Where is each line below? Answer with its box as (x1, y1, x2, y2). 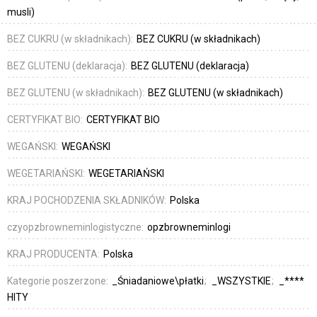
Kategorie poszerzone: (7, 275, 110, 287)
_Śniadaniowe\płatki (112, 275, 206, 287)
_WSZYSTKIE (212, 275, 273, 287)
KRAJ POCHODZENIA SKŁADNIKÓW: (7, 195, 168, 207)
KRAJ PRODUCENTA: (7, 248, 102, 260)
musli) (7, 6, 35, 18)
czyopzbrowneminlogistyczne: (7, 221, 146, 234)
